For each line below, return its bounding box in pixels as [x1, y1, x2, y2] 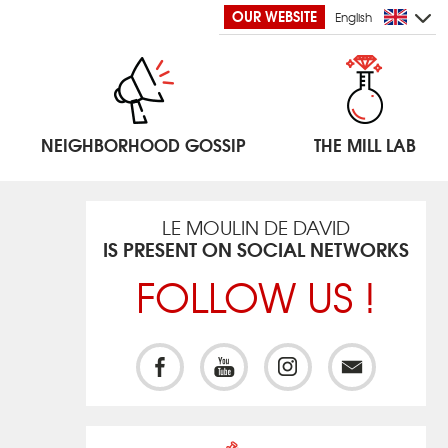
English [335, 7, 372, 26]
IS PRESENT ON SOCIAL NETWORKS [103, 234, 409, 263]
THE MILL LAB [313, 131, 416, 158]
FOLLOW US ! [136, 267, 376, 326]
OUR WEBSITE [232, 5, 317, 27]
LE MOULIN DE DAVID [162, 213, 350, 241]
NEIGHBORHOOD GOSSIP [41, 131, 247, 158]
